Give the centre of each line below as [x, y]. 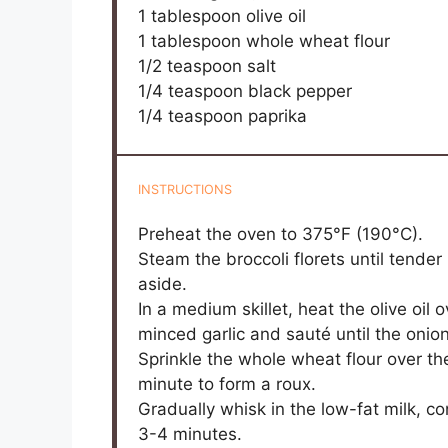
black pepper [298, 90]
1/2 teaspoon [190, 65]
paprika [275, 115]
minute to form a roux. [227, 384]
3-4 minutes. [190, 434]
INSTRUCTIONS [185, 189]
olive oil [274, 15]
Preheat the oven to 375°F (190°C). [281, 234]
